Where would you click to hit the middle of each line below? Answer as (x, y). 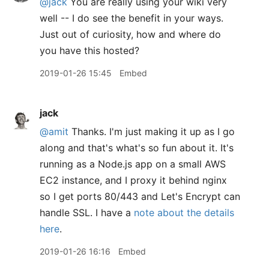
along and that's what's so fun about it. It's (137, 148)
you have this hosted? (89, 50)
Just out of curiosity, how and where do (130, 34)
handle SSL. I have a (87, 213)
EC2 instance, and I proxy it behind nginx (133, 180)
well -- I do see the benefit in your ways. (131, 18)
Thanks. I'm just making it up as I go (152, 131)
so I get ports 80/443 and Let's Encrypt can (140, 196)
